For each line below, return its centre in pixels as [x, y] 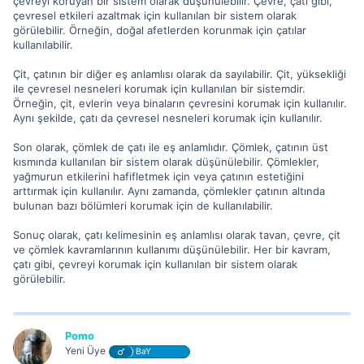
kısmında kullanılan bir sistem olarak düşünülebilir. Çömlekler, [166, 161]
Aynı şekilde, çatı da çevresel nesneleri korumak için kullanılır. [168, 117]
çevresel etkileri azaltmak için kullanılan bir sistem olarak [155, 15]
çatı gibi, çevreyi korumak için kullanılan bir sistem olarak [155, 264]
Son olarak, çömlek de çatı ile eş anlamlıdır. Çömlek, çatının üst [171, 147]
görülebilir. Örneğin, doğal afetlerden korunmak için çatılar [160, 30]
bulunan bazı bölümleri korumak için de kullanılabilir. [143, 205]
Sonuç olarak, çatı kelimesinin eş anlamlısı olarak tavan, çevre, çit [177, 234]
